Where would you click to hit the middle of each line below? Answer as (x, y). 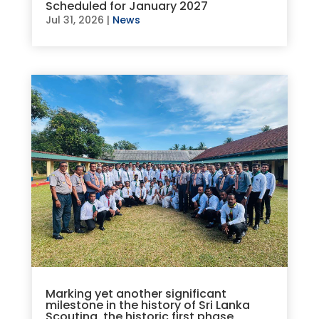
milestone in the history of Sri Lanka (147, 305)
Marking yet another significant (136, 294)
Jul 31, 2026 (74, 20)
